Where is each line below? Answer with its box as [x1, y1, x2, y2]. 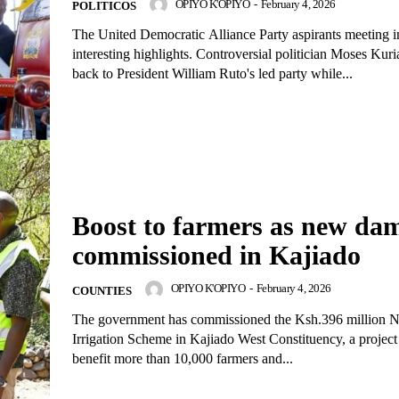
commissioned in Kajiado [72, 240, 361, 270]
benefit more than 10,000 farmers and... [72, 350, 293, 366]
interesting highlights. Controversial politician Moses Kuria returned [72, 46, 196, 61]
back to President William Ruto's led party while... [72, 66, 353, 81]
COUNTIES [72, 283, 132, 297]
